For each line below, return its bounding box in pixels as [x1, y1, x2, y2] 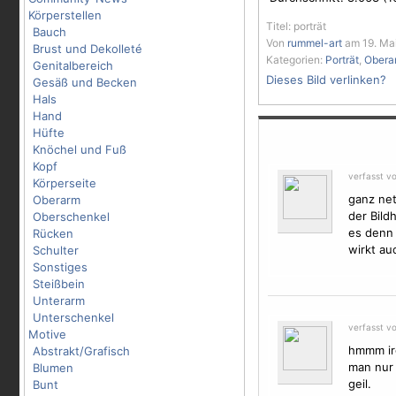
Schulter [33, 243, 79, 257]
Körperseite [33, 176, 96, 190]
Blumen [33, 361, 73, 375]
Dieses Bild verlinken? [266, 72, 386, 87]
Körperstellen [28, 8, 102, 22]
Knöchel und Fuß [33, 142, 126, 156]
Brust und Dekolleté [33, 42, 142, 56]
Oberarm [33, 193, 80, 207]
